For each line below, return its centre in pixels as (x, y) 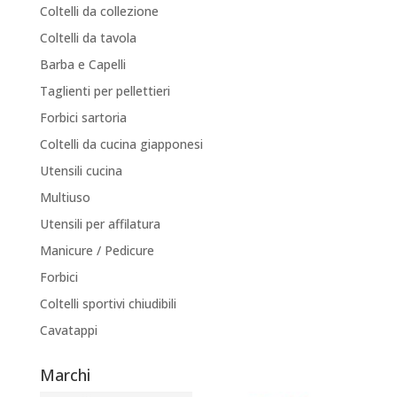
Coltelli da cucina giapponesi (121, 144)
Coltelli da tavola (88, 38)
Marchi (65, 375)
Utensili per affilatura (100, 224)
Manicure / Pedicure (97, 251)
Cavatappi (68, 331)
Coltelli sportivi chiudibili (108, 304)
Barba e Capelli (82, 65)
